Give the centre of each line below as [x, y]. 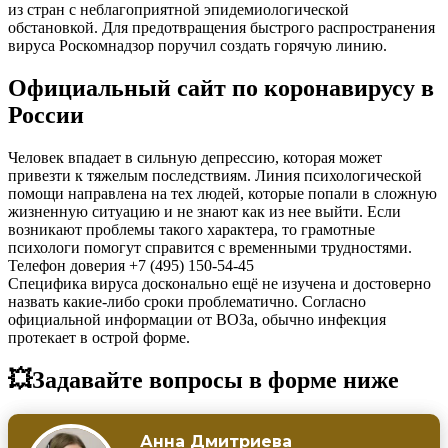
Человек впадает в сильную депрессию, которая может [195, 157]
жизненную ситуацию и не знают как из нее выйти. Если [204, 211]
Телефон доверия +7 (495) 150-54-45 [131, 265]
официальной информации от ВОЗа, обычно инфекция [197, 319]
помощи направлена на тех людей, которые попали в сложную [222, 193]
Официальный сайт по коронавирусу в [221, 87]
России [46, 114]
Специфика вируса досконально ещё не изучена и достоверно [219, 283]
